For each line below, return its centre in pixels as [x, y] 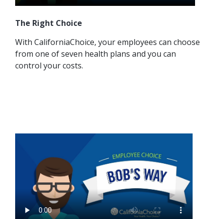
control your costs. [49, 66]
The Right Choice [49, 23]
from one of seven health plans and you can [96, 54]
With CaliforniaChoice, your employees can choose [108, 42]
